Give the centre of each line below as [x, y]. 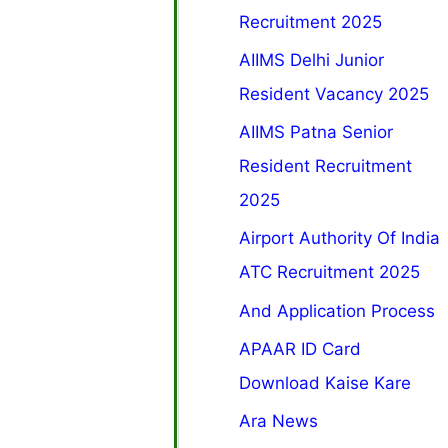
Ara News [279, 421]
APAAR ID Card [300, 348]
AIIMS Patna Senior [316, 132]
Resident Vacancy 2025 [334, 93]
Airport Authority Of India [340, 238]
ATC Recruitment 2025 [330, 272]
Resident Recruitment [326, 166]
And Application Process [337, 310]
